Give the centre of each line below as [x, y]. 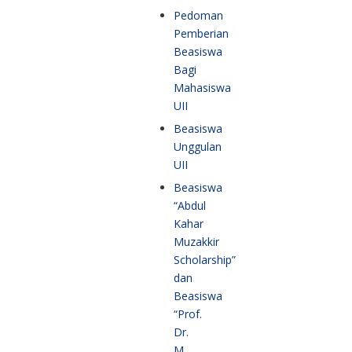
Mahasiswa [202, 88]
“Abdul [190, 206]
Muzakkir [196, 242]
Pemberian [201, 34]
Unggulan [198, 147]
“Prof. [188, 314]
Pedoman [198, 16]
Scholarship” [205, 260]
